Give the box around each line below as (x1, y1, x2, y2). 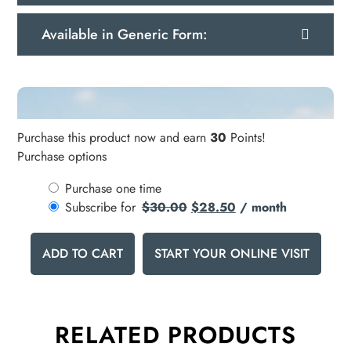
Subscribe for (65, 197, 140, 216)
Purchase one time (65, 179, 162, 197)
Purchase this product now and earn (17, 128, 211, 147)
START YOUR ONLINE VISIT (154, 244, 309, 262)
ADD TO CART (42, 244, 123, 262)
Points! (226, 128, 266, 147)
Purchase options (17, 147, 107, 165)
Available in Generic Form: (42, 24, 208, 45)
